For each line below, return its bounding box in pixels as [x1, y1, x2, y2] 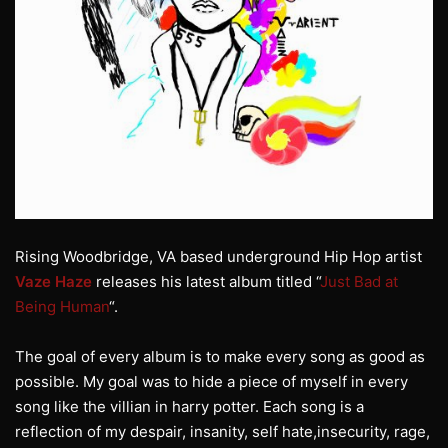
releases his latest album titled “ [92, 272, 320, 292]
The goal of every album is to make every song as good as [15, 347, 425, 367]
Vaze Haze [15, 272, 92, 292]
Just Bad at [320, 272, 398, 292]
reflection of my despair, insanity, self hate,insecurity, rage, [15, 422, 430, 442]
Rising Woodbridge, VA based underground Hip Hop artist [15, 247, 422, 267]
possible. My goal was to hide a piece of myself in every [15, 372, 408, 392]
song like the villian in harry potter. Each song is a [15, 397, 364, 417]
